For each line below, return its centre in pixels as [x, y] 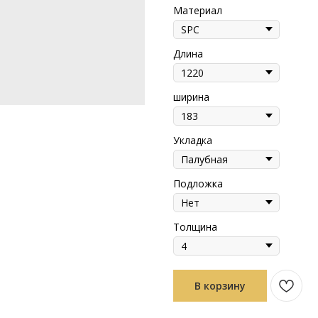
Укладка [193, 140]
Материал [198, 10]
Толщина [195, 226]
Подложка [198, 183]
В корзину [220, 285]
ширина [191, 97]
